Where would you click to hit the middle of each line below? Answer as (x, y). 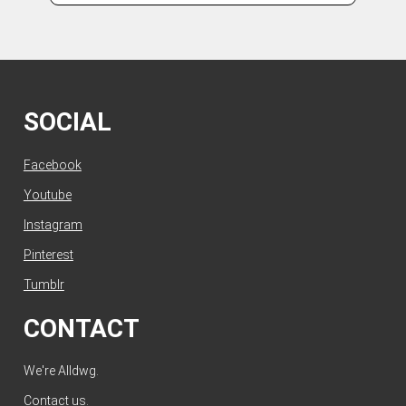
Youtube (47, 194)
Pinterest (48, 254)
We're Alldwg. (61, 371)
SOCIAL (67, 122)
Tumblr (43, 284)
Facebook (52, 164)
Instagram (53, 224)
